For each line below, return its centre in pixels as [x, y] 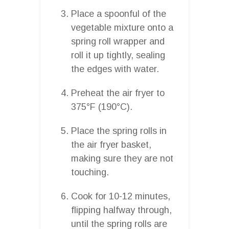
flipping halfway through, [121, 210]
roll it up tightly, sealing [118, 55]
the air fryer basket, [111, 144]
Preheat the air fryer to [118, 93]
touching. [90, 172]
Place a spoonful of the [119, 14]
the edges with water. [115, 69]
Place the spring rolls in [119, 131]
